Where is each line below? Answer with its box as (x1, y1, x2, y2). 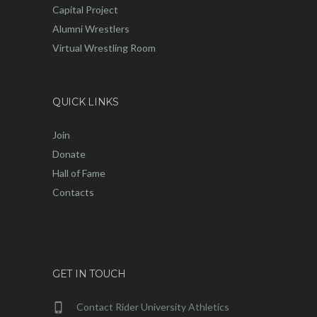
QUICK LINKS (52, 96, 119, 109)
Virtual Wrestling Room (52, 42, 156, 54)
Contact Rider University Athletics (76, 301, 229, 313)
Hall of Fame (52, 167, 105, 180)
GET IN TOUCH (52, 267, 126, 281)
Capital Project (52, 4, 118, 16)
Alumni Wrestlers (52, 23, 129, 35)
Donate (52, 148, 86, 161)
